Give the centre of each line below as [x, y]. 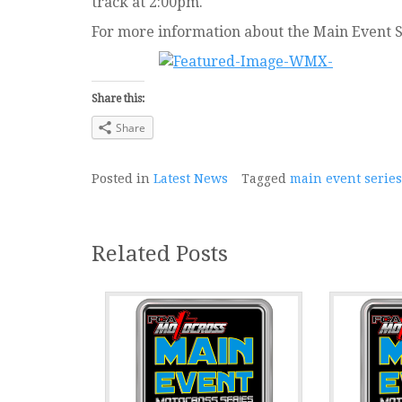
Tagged [266, 178]
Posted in [122, 178]
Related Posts [160, 253]
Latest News [191, 178]
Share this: [118, 99]
